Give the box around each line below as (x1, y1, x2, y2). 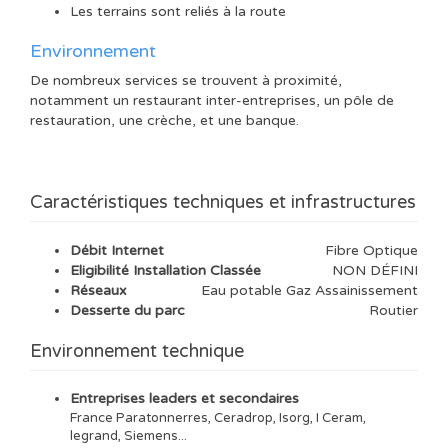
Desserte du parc (70, 301, 185, 319)
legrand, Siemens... (70, 427, 187, 444)
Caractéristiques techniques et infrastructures (30, 191, 416, 214)
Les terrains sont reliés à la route (70, 2, 286, 20)
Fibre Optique (325, 241, 418, 259)
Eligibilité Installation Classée (70, 261, 261, 279)
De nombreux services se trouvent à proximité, (30, 72, 342, 90)
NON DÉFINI (332, 261, 418, 279)
